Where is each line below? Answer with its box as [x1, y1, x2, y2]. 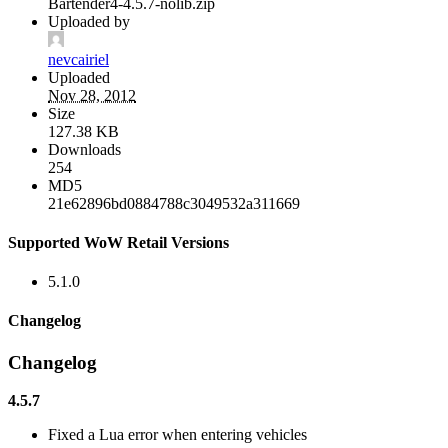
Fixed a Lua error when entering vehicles [48, 426, 307, 444]
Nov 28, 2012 [48, 86, 136, 104]
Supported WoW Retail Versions [8, 233, 229, 251]
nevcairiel [48, 50, 109, 68]
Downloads [48, 140, 121, 158]
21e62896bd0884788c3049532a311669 [48, 194, 300, 212]
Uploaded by [48, 12, 130, 30]
